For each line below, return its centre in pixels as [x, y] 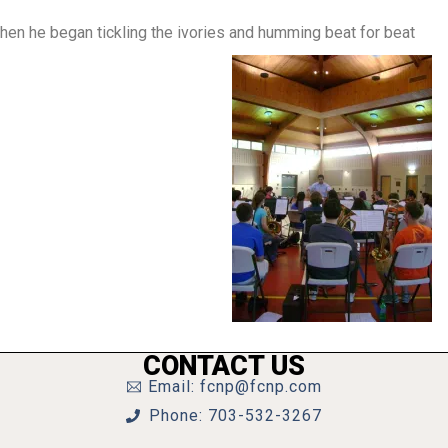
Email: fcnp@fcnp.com [235, 386]
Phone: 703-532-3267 [235, 415]
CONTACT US [224, 366]
